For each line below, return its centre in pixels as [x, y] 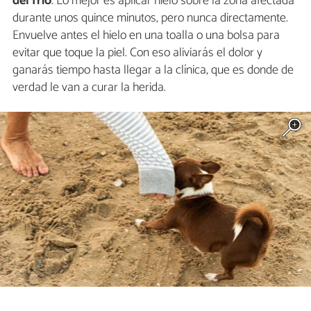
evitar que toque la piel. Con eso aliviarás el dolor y [137, 52]
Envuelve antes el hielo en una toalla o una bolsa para [146, 35]
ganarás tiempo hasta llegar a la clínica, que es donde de [153, 70]
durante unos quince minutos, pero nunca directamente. [150, 18]
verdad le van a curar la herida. [89, 87]
